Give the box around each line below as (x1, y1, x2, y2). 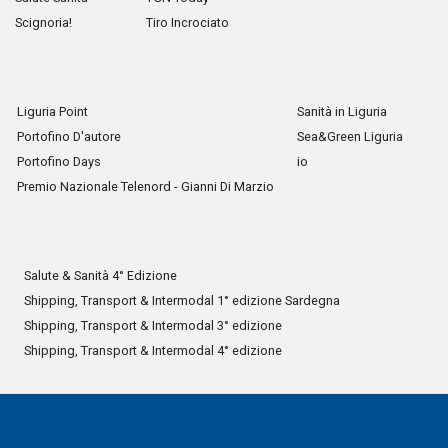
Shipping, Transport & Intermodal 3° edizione (24, 318, 282, 333)
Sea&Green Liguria (296, 129, 403, 144)
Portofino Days (17, 154, 102, 169)
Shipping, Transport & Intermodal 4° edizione (24, 343, 282, 358)
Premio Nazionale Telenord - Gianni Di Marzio (17, 179, 275, 194)
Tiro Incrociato (146, 15, 229, 30)
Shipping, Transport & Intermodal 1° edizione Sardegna (24, 293, 340, 308)
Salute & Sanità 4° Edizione (24, 268, 177, 283)
